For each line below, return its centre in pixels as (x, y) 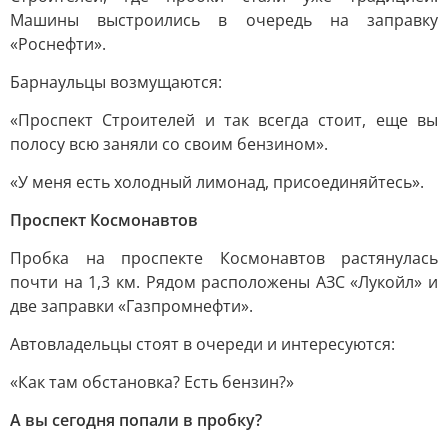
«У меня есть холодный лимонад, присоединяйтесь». (217, 182)
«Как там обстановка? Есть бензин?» (152, 382)
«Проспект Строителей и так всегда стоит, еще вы (224, 120)
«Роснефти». (58, 44)
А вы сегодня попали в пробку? (136, 420)
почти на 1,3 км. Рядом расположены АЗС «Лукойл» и (224, 282)
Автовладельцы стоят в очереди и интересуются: (202, 344)
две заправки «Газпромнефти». (131, 306)
